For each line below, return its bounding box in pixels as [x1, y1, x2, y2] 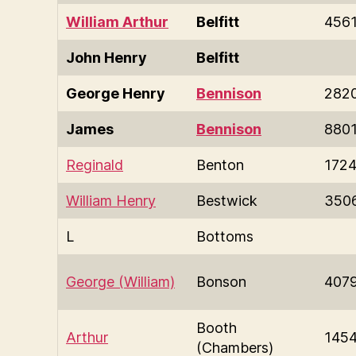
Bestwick [196, 192, 257, 209]
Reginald [66, 156, 123, 173]
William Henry [66, 192, 156, 209]
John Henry [66, 48, 147, 66]
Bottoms [196, 227, 253, 245]
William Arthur [66, 13, 168, 30]
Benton [196, 156, 244, 173]
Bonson [196, 273, 246, 290]
